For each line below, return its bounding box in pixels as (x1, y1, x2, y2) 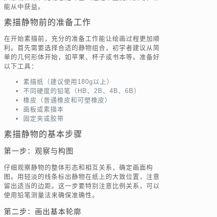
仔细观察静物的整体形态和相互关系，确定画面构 (4, 164, 153, 171)
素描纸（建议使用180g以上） (23, 78, 113, 86)
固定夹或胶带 (23, 115, 64, 123)
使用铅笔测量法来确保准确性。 (4, 191, 99, 199)
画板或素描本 (23, 106, 64, 113)
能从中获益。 (4, 2, 45, 10)
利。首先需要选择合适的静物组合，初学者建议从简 (4, 44, 160, 52)
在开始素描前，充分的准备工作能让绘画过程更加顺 (4, 35, 160, 43)
